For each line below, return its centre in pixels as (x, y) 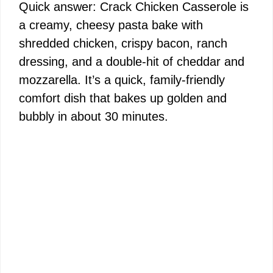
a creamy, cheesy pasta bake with (111, 25)
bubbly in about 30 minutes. (94, 116)
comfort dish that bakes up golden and (123, 98)
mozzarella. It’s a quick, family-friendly (122, 80)
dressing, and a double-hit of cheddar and (132, 61)
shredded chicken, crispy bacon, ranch (123, 43)
